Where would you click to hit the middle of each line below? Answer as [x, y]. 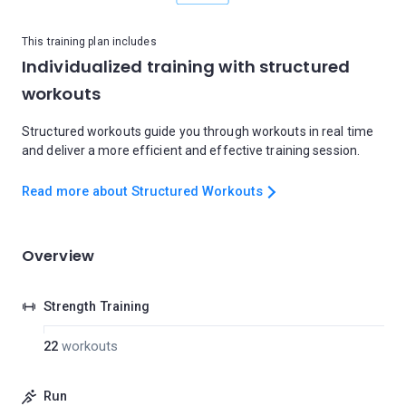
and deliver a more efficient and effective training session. [191, 150]
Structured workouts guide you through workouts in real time [198, 131]
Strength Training [97, 307]
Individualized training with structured [186, 67]
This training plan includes [89, 42]
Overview [58, 256]
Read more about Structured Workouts [142, 192]
